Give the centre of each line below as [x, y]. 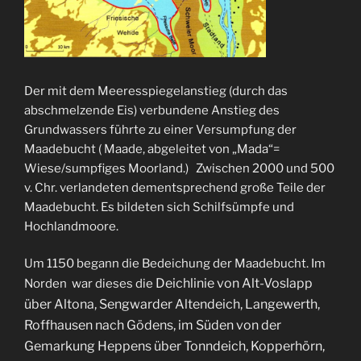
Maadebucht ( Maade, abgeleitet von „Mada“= [152, 149]
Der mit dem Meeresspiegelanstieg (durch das [156, 91]
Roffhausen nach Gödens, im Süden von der [153, 326]
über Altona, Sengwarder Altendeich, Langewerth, [172, 305]
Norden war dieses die [90, 284]
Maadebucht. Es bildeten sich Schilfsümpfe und [159, 207]
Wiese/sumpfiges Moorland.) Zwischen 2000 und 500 [179, 168]
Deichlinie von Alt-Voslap [230, 284]
